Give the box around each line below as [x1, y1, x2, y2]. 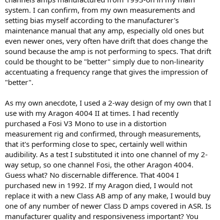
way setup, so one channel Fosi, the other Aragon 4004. [5, 160, 193, 170]
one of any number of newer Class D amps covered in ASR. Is [5, 201, 211, 211]
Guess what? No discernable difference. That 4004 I [5, 170, 179, 180]
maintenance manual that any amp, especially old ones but [5, 26, 204, 36]
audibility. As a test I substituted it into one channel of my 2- [5, 149, 208, 160]
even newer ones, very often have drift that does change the [5, 36, 208, 46]
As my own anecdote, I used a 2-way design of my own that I [5, 98, 211, 108]
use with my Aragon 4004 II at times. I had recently [5, 108, 179, 118]
